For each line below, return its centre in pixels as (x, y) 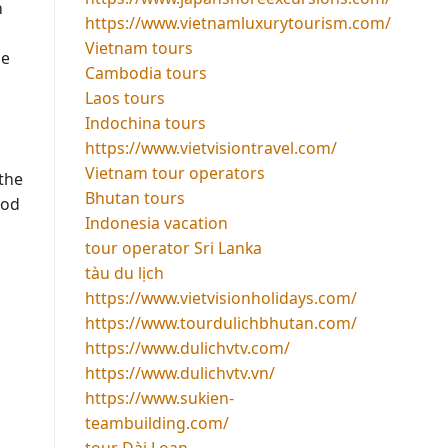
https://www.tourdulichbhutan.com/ (220, 322)
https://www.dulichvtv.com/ (187, 347)
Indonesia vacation (156, 222)
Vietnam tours (138, 47)
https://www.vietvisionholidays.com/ (220, 297)
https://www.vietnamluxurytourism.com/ (237, 22)
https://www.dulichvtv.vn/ (179, 372)
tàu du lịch (124, 272)
